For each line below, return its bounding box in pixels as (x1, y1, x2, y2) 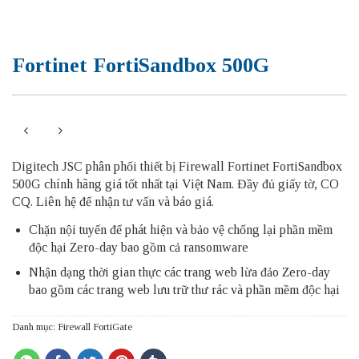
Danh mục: (12, 321, 58, 333)
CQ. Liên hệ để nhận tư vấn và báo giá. (12, 194, 214, 208)
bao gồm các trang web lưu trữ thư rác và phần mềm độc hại (28, 283, 340, 297)
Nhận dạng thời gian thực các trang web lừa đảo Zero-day (28, 265, 330, 280)
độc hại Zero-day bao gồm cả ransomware (28, 240, 248, 254)
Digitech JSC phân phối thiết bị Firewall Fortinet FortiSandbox (12, 159, 342, 173)
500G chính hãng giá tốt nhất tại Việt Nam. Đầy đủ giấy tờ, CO (12, 176, 339, 191)
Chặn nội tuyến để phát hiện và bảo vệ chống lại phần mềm (28, 222, 333, 236)
